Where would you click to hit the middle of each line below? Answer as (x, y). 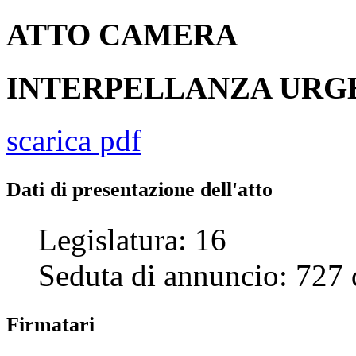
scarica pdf (74, 140)
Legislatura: (116, 239)
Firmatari (50, 324)
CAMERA (168, 35)
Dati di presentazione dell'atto (139, 189)
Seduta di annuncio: (167, 275)
